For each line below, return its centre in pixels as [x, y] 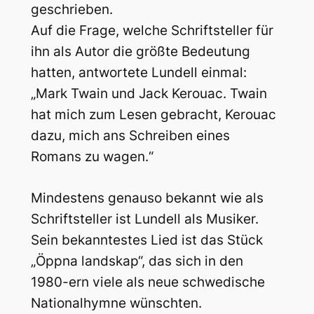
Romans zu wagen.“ [92, 157]
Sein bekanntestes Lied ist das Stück [146, 240]
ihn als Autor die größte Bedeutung [140, 52]
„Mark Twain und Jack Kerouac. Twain [149, 94]
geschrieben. [71, 10]
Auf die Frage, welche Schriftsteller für [152, 31]
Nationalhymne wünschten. [116, 303]
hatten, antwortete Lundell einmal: [138, 73]
